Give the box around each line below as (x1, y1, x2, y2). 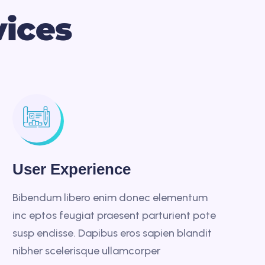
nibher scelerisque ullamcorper (12, 244, 160, 257)
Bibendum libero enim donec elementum (12, 191, 208, 204)
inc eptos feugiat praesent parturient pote (12, 209, 216, 222)
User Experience (12, 160, 131, 178)
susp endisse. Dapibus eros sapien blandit (12, 227, 212, 240)
